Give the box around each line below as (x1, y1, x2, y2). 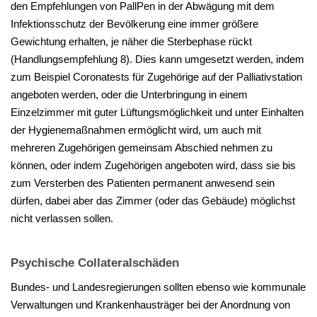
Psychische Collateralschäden (11, 256, 179, 270)
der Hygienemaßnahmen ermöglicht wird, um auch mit (11, 124, 261, 137)
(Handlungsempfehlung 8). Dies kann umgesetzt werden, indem (11, 53, 304, 66)
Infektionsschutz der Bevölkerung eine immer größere (11, 18, 258, 30)
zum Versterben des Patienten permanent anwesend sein (11, 177, 275, 190)
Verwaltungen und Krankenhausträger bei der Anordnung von (11, 299, 290, 311)
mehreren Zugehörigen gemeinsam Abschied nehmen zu (11, 142, 272, 154)
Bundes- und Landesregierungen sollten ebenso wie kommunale (11, 281, 306, 294)
